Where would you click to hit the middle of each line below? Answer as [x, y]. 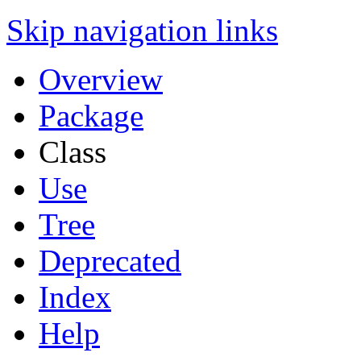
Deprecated [110, 260]
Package [91, 115]
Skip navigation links [142, 30]
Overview [101, 79]
